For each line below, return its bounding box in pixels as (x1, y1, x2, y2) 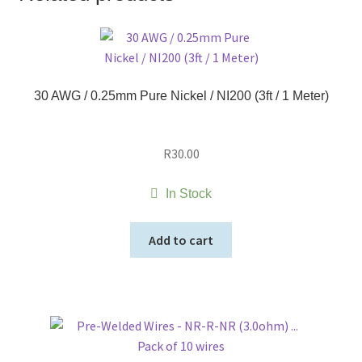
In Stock (165, 187, 212, 201)
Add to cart (149, 231, 213, 248)
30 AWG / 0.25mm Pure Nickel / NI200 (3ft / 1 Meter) (33, 89, 329, 103)
